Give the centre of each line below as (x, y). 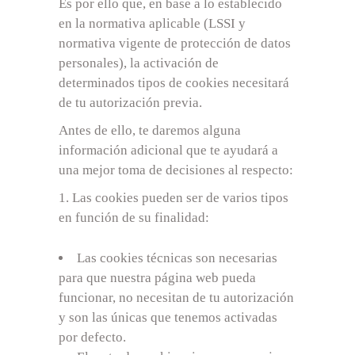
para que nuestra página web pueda (157, 277)
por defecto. (92, 337)
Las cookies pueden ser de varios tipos (180, 198)
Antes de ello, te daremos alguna (150, 130)
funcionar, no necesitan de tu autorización (176, 297)
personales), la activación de (139, 63)
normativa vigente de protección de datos (175, 43)
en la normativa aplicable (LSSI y (152, 23)
